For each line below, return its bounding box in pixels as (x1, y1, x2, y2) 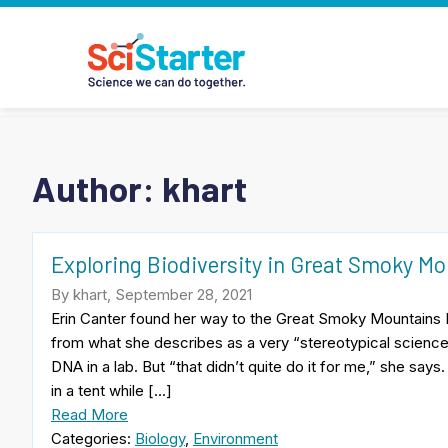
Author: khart (32, 166, 247, 209)
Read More (51, 404, 128, 424)
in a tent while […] (51, 380, 172, 400)
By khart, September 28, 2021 (51, 284, 252, 304)
